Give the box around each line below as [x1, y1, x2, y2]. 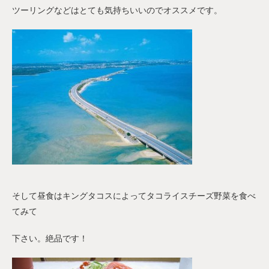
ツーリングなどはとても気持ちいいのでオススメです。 [12, 5, 222, 16]
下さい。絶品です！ [12, 234, 88, 244]
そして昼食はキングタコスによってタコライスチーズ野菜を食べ [12, 191, 256, 201]
